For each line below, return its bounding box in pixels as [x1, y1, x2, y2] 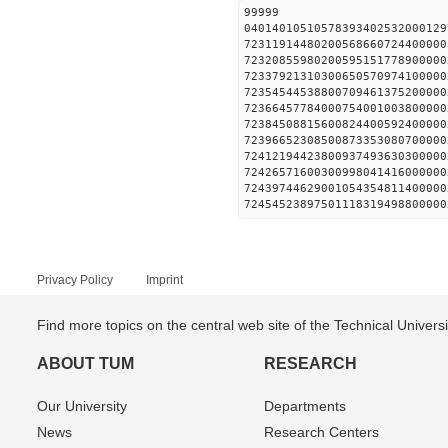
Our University [37, 398, 127, 414]
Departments [263, 398, 346, 414]
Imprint [146, 273, 183, 287]
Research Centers [263, 424, 379, 440]
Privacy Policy [37, 273, 113, 287]
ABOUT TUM [37, 355, 134, 372]
